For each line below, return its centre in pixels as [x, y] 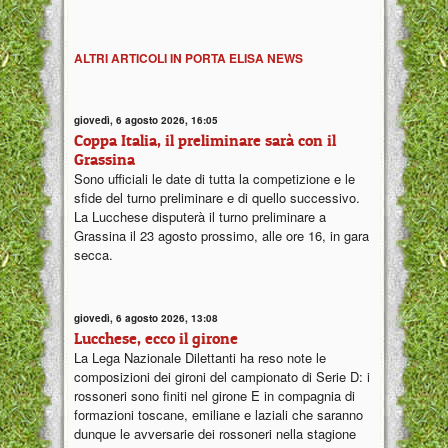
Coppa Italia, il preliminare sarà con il [205, 140]
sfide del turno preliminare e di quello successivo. [217, 198]
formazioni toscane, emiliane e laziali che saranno [218, 414]
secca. [93, 255]
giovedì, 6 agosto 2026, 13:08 [146, 317]
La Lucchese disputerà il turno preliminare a [200, 217]
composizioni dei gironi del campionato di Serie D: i [222, 376]
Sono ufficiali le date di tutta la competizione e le [214, 179]
